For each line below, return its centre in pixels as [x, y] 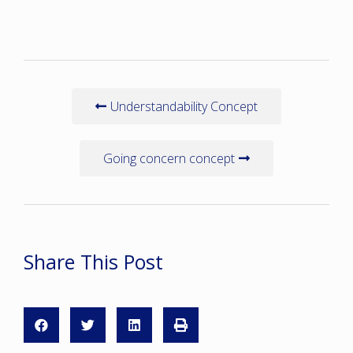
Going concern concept [169, 158]
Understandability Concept [184, 106]
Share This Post [93, 261]
